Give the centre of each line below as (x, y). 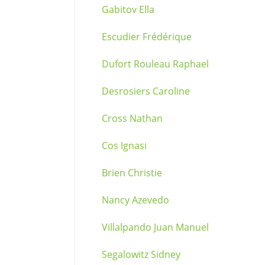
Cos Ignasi (124, 146)
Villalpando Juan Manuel (155, 227)
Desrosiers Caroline (146, 91)
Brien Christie (132, 173)
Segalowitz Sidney (141, 254)
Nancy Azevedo (135, 200)
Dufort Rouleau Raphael (155, 64)
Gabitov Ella (128, 9)
